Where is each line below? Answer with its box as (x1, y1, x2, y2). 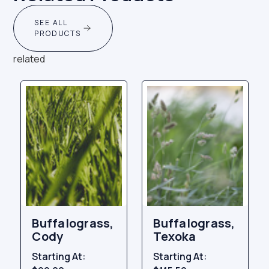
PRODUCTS (34, 28, 81, 39)
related (13, 52, 46, 66)
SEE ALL (34, 17, 68, 28)
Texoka (153, 228, 196, 245)
